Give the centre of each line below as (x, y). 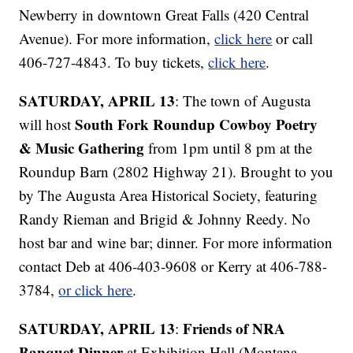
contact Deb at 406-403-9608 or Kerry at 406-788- (173, 266)
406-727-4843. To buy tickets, (114, 61)
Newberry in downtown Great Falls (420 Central (164, 14)
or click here (96, 289)
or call (293, 38)
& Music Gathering (82, 147)
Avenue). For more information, (117, 38)
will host (47, 124)
